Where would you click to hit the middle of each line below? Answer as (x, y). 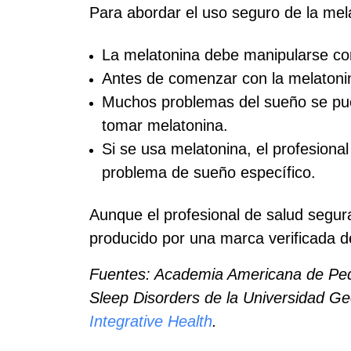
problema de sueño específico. (209, 172)
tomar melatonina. (165, 125)
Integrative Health (151, 321)
